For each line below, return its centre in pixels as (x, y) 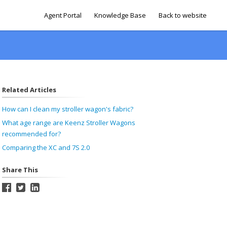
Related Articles (29, 90)
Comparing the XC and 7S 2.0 (46, 147)
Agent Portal (63, 15)
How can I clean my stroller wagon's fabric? (67, 109)
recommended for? (31, 134)
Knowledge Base (120, 15)
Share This (20, 170)
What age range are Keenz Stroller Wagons (68, 123)
